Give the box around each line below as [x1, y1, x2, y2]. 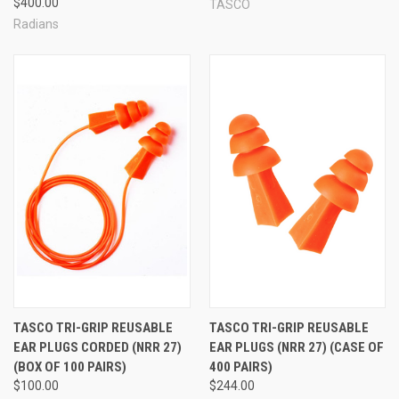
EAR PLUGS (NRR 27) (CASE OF [208, 338, 384, 355]
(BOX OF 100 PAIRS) [13, 358, 126, 375]
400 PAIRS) [208, 358, 273, 375]
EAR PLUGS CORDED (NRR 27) [13, 338, 182, 355]
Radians [13, 16, 59, 31]
